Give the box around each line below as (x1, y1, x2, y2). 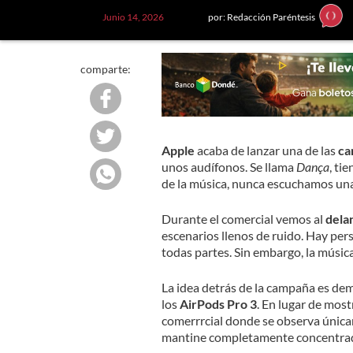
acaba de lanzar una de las (194, 142, 336, 158)
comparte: (80, 62, 131, 76)
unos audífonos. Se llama (161, 158, 296, 174)
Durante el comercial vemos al (161, 210, 325, 226)
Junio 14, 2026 (102, 10, 164, 23)
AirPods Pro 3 (176, 295, 257, 311)
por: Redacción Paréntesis (207, 10, 315, 23)
